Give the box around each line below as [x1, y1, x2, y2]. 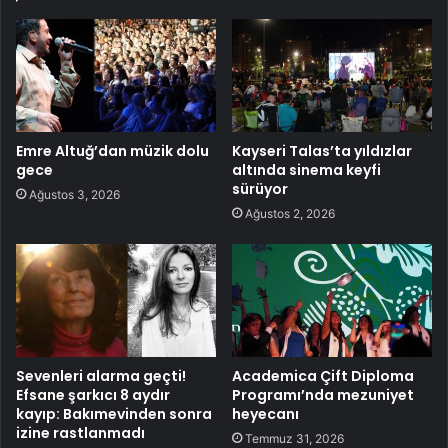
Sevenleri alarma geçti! [16, 366, 186, 387]
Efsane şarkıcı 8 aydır [16, 385, 170, 406]
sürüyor [232, 179, 288, 200]
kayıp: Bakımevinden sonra [16, 404, 212, 425]
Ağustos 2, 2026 [245, 206, 335, 222]
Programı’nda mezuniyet [232, 385, 414, 406]
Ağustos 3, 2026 [29, 187, 120, 203]
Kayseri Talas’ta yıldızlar [232, 141, 412, 162]
